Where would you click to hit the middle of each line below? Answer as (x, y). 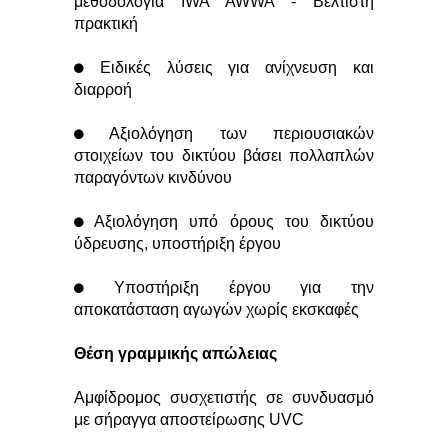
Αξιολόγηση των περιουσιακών (229, 133)
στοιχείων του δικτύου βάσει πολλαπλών (224, 155)
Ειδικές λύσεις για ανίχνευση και (229, 67)
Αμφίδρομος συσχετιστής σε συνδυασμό (224, 397)
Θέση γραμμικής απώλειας (175, 353)
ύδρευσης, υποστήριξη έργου (177, 243)
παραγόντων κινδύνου (153, 177)
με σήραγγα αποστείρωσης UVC (189, 419)
